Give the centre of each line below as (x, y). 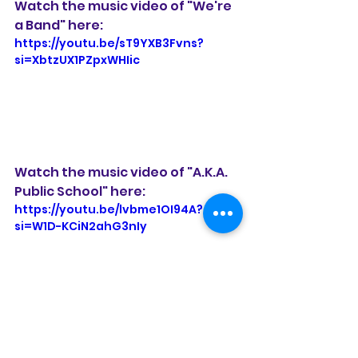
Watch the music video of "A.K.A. (122, 173)
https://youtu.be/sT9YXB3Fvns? (109, 44)
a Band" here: (59, 26)
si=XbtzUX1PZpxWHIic (77, 60)
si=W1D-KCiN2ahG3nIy (81, 227)
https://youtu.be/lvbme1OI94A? (109, 210)
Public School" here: (80, 192)
